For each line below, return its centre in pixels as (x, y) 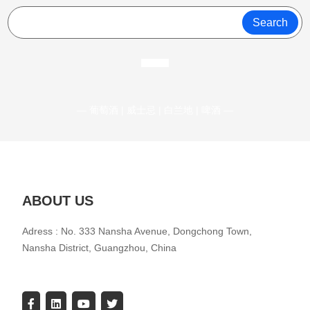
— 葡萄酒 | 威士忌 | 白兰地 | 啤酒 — (155, 110)
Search (271, 22)
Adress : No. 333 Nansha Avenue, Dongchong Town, (137, 231)
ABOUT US (58, 200)
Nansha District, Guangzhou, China (100, 247)
